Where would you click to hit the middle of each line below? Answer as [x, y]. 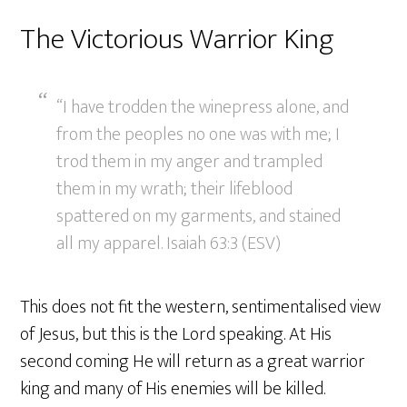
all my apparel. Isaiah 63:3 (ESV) [169, 244]
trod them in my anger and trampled [190, 162]
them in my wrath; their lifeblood [175, 189]
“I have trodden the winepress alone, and [203, 108]
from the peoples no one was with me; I [199, 135]
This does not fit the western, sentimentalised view [201, 308]
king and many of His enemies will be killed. [173, 389]
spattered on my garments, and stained [199, 217]
